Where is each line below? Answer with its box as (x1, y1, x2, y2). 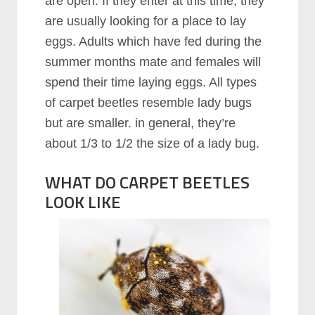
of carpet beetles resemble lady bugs (45, 95, 252, 110)
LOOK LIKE (45, 188, 122, 214)
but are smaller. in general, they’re (45, 115, 236, 130)
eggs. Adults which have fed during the (45, 34, 262, 49)
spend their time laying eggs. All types (45, 75, 257, 89)
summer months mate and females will (45, 54, 262, 69)
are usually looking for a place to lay (45, 13, 247, 28)
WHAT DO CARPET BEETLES (45, 169, 250, 195)
